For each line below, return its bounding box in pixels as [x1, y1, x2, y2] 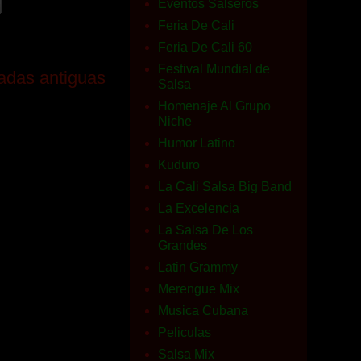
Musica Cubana [158, 304, 248, 317]
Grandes [158, 239, 207, 252]
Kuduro [158, 158, 200, 172]
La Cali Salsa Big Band [158, 180, 292, 193]
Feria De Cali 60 [158, 40, 252, 54]
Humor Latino [158, 136, 235, 150]
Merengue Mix [158, 282, 239, 296]
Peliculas [158, 326, 211, 339]
